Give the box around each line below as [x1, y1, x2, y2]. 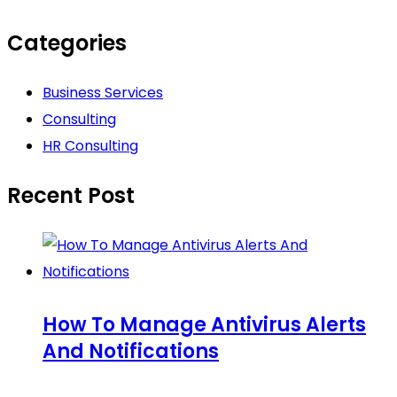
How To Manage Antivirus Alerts [43, 310, 366, 339]
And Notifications [43, 337, 219, 365]
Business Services [43, 82, 163, 104]
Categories [7, 28, 127, 58]
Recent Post [7, 181, 135, 211]
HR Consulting [43, 136, 138, 157]
